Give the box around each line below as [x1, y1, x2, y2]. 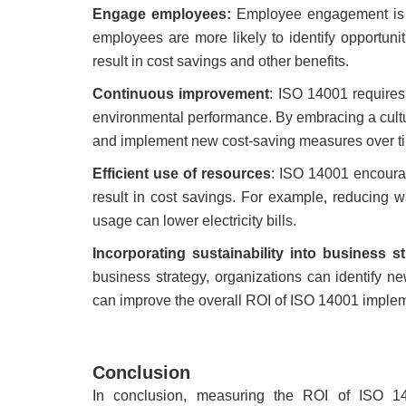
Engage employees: [92, 6, 232, 23]
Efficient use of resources [92, 166, 271, 182]
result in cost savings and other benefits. [92, 53, 349, 70]
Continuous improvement [92, 86, 270, 102]
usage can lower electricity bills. [92, 213, 296, 229]
